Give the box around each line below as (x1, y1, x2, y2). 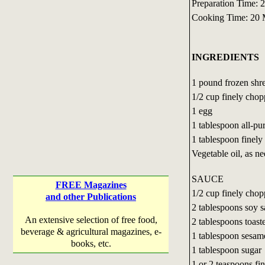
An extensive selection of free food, (24, 215, 157, 225)
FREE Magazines (55, 180, 127, 190)
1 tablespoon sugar (191, 244, 261, 255)
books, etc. (70, 238, 111, 248)
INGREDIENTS (191, 51, 259, 62)
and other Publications (46, 192, 136, 202)
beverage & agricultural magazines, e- (20, 227, 161, 237)
